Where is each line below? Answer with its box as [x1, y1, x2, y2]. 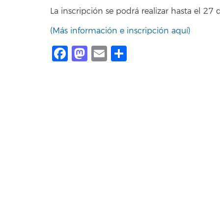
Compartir [127, 44, 205, 64]
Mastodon [87, 44, 165, 64]
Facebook [68, 44, 142, 64]
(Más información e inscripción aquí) [50, 26, 191, 36]
